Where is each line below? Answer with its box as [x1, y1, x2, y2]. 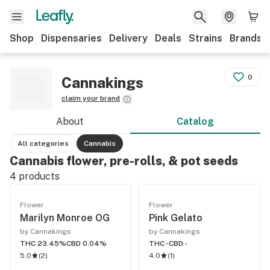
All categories [17, 139, 69, 148]
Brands [230, 33, 262, 44]
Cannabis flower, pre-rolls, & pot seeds [10, 154, 238, 168]
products [16, 171, 60, 182]
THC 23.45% [20, 239, 66, 248]
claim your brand [61, 94, 120, 102]
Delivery [109, 33, 148, 44]
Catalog [177, 116, 214, 127]
